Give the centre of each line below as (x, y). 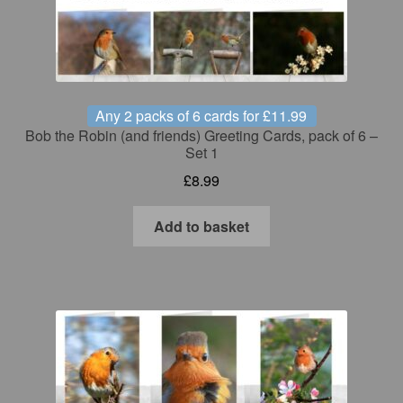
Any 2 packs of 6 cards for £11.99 (201, 116)
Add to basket (201, 226)
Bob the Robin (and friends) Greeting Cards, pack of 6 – (201, 136)
